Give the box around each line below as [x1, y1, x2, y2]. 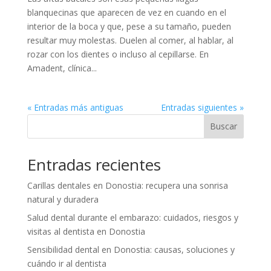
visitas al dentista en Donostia [27, 225, 145, 237]
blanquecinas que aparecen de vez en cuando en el [27, 6, 226, 18]
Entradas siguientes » [161, 101, 244, 113]
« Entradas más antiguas [27, 101, 123, 113]
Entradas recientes [27, 153, 161, 175]
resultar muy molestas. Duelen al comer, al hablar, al [27, 34, 233, 46]
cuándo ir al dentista [27, 257, 106, 269]
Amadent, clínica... [27, 62, 97, 74]
